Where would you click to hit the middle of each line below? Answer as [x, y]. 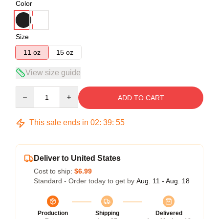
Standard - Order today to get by [85, 181]
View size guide [53, 73]
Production [53, 213]
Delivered [169, 213]
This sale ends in [59, 122]
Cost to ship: [54, 171]
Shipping [107, 213]
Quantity [28, 91]
